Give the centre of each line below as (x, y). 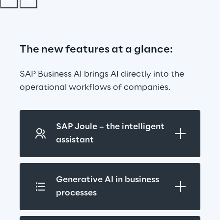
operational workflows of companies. (95, 88)
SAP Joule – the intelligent (110, 127)
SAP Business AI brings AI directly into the (103, 74)
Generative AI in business (108, 180)
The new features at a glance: (96, 50)
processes (76, 193)
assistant (75, 140)
